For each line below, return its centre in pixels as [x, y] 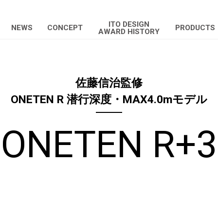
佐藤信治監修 [109, 83]
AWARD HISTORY [129, 31]
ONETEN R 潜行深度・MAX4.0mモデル [109, 100]
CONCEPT [65, 28]
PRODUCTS [195, 28]
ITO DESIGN [129, 24]
